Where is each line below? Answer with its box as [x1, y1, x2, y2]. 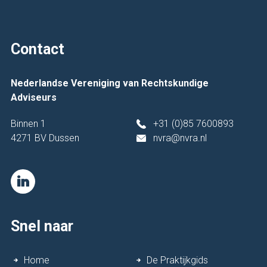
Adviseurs [11, 91, 57, 103]
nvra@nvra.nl [153, 132, 207, 144]
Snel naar [11, 217, 74, 235]
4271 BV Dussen [11, 132, 80, 144]
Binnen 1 [11, 117, 46, 129]
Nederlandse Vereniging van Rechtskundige [11, 77, 209, 89]
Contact [11, 40, 65, 58]
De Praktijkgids [146, 254, 208, 266]
